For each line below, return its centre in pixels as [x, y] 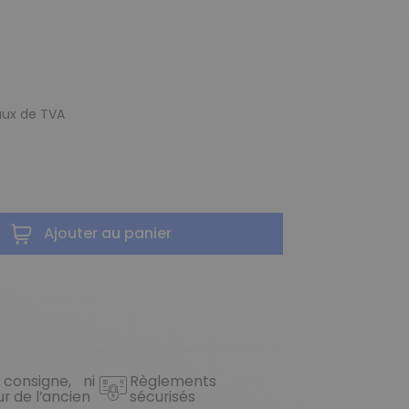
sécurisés [163, 396]
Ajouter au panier [108, 234]
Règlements [173, 381]
